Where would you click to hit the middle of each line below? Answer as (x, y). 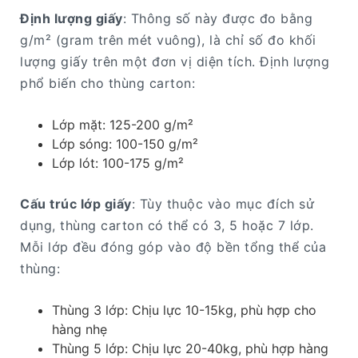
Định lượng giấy (72, 19)
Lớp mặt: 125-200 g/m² (123, 125)
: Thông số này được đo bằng (217, 19)
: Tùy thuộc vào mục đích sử (223, 204)
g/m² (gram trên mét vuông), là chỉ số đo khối (168, 40)
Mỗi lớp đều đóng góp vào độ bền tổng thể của (173, 247)
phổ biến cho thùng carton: (107, 84)
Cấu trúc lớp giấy (76, 204)
